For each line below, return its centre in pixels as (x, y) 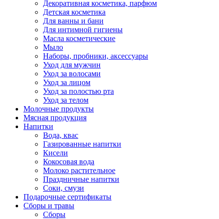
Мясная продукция (55, 118)
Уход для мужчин (72, 65)
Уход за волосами (72, 74)
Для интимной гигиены (83, 30)
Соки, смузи (64, 188)
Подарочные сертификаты (67, 197)
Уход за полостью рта (78, 91)
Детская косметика (74, 12)
